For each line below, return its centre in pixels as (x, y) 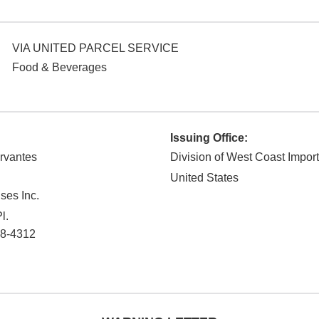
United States (204, 178)
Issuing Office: (209, 138)
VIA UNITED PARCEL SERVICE (95, 48)
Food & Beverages (59, 68)
